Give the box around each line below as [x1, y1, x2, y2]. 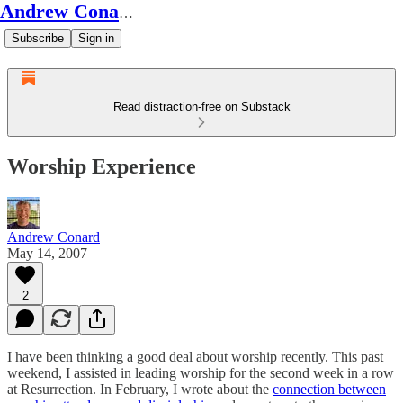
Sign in [78, 31, 114, 45]
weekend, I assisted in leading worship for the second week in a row [7, 364, 394, 381]
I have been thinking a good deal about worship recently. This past [7, 348, 383, 364]
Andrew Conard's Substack [119, 5, 133, 21]
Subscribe [12, 31, 64, 45]
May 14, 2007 [7, 245, 87, 261]
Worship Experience [7, 154, 196, 178]
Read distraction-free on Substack [112, 100, 291, 113]
